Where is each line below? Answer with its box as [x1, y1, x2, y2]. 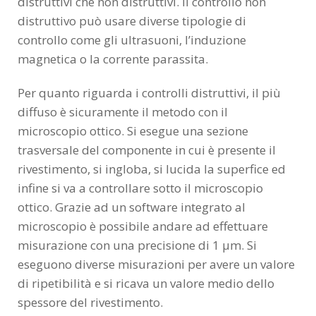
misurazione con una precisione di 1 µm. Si [18, 236, 257, 253]
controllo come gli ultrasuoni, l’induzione [18, 31, 246, 48]
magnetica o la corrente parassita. [18, 50, 208, 67]
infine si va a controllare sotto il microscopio [18, 179, 263, 196]
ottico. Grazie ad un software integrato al [18, 198, 245, 215]
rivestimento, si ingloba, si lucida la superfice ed [18, 160, 286, 177]
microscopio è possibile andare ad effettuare [18, 217, 268, 234]
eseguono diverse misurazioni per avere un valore [18, 255, 295, 272]
